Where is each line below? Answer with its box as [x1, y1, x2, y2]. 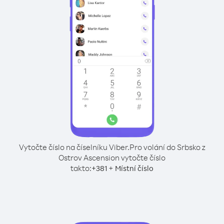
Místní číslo [115, 163, 153, 173]
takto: [70, 163, 91, 173]
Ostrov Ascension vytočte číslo [58, 152, 165, 162]
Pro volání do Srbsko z [129, 142, 205, 152]
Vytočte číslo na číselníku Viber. [18, 142, 129, 152]
